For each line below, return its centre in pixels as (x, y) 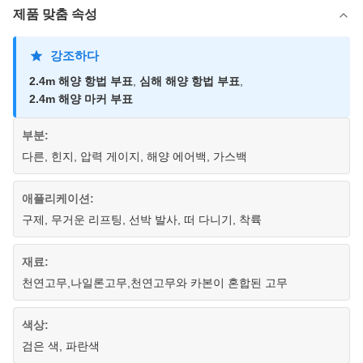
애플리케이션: (58, 199)
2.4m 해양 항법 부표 (81, 81)
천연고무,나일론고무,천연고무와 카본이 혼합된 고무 (155, 283)
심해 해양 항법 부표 (190, 81)
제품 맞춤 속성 (55, 14)
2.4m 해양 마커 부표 (81, 99)
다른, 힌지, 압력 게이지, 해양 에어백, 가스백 (135, 156)
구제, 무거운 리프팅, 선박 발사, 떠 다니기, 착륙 (142, 220)
